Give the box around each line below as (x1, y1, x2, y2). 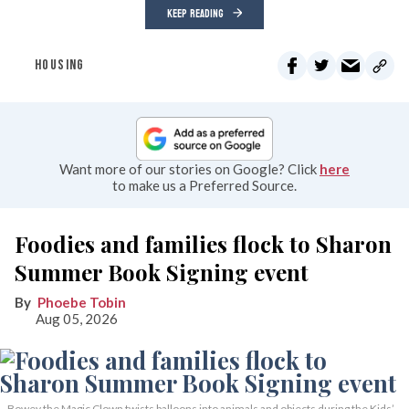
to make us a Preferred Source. (112, 176, 297, 194)
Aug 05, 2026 (36, 309, 118, 327)
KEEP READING (167, 4, 224, 25)
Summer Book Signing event (15, 257, 309, 287)
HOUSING (35, 57, 85, 75)
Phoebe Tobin (37, 293, 126, 310)
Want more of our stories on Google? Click (59, 160, 320, 177)
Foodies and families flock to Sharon (15, 228, 392, 258)
